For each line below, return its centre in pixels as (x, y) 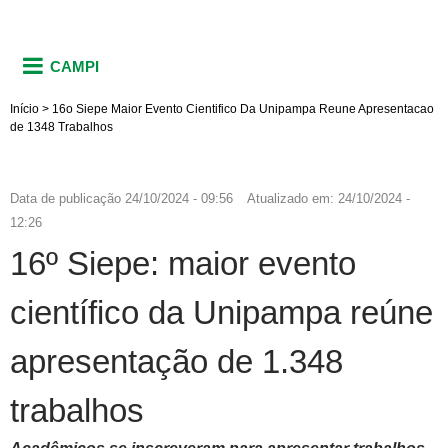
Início (24, 108)
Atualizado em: (292, 198)
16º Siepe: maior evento (183, 263)
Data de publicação (65, 198)
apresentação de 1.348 (176, 361)
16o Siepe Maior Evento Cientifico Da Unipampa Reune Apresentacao (243, 108)
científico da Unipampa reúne (221, 312)
